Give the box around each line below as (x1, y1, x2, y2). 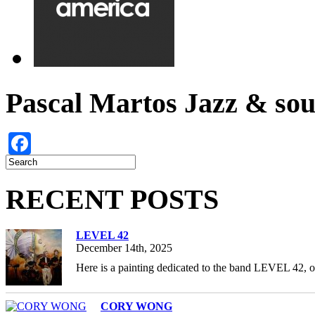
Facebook (31, 131, 118, 157)
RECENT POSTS (6, 184, 219, 216)
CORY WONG (101, 300, 172, 312)
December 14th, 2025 (76, 241, 172, 254)
